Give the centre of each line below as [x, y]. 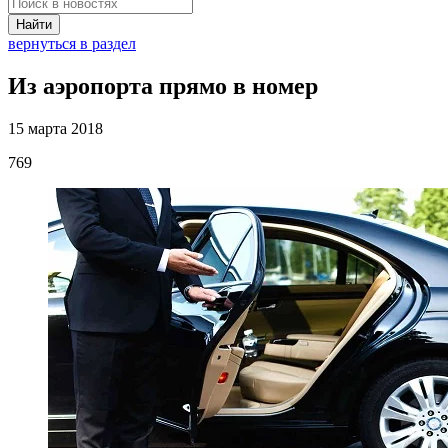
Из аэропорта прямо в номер [163, 85]
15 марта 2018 [55, 128]
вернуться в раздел [72, 43]
